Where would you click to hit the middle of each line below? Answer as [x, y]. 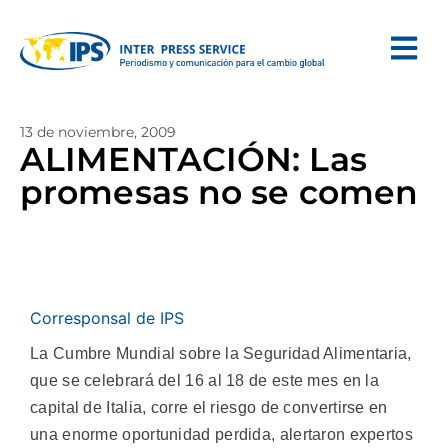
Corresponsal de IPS [107, 318]
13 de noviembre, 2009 [98, 132]
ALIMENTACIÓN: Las [193, 159]
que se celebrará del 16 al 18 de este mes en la [205, 380]
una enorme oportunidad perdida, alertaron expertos [221, 434]
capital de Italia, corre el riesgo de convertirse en [209, 407]
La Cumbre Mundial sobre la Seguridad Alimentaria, [221, 353]
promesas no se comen [219, 192]
